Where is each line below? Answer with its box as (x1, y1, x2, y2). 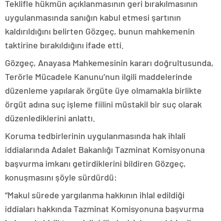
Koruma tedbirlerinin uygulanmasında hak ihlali (5, 130, 185, 142)
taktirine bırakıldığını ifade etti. (5, 39, 124, 51)
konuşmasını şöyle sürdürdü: (5, 172, 117, 183)
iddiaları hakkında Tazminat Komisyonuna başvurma (5, 203, 204, 215)
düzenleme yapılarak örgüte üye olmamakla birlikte (5, 85, 202, 96)
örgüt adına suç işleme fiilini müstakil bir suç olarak (5, 99, 202, 110)
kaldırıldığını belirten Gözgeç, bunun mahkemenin (5, 26, 195, 37)
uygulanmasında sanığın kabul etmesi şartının (5, 12, 181, 23)
